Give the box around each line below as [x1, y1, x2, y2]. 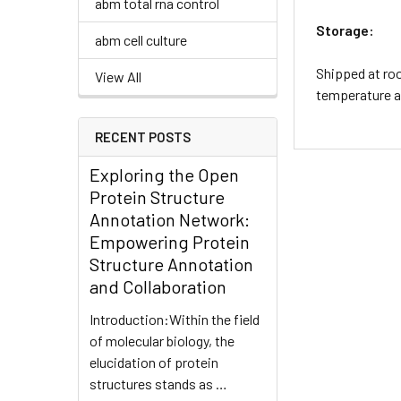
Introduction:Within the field [90, 310, 260, 328]
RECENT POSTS [95, 128, 191, 145]
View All [95, 67, 141, 85]
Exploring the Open [90, 163, 239, 185]
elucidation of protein [90, 353, 218, 371]
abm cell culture [95, 30, 187, 48]
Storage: [316, 21, 375, 38]
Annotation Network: [90, 208, 250, 230]
